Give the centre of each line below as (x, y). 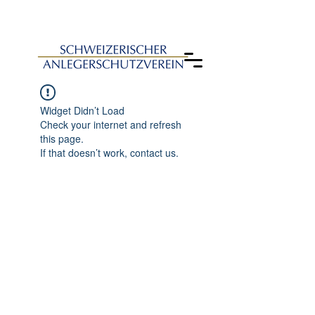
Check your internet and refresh (111, 124)
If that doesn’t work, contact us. (109, 153)
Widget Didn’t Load (82, 110)
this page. (62, 139)
